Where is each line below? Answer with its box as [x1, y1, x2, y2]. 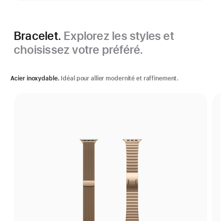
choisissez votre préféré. [14, 42, 144, 57]
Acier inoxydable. [10, 75, 60, 82]
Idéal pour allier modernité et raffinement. [61, 75, 179, 82]
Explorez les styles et [64, 29, 174, 43]
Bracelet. [14, 29, 64, 43]
